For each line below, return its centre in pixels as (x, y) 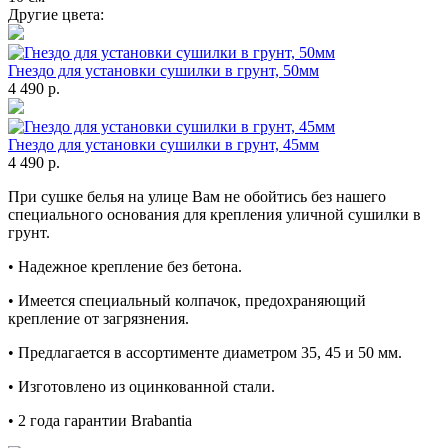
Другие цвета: (56, 14)
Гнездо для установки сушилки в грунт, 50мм (163, 70)
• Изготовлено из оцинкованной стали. (141, 386)
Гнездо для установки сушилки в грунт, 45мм (163, 144)
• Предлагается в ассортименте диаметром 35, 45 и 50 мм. (205, 352)
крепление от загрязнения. (98, 318)
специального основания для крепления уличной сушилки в (214, 214)
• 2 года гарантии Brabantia (100, 420)
